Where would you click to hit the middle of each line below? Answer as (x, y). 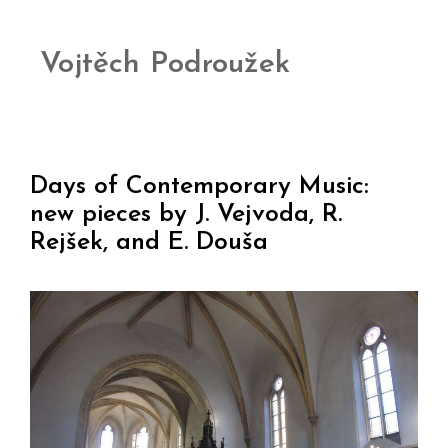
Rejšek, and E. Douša (149, 242)
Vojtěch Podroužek (165, 64)
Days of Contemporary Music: (199, 186)
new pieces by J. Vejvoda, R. (186, 214)
